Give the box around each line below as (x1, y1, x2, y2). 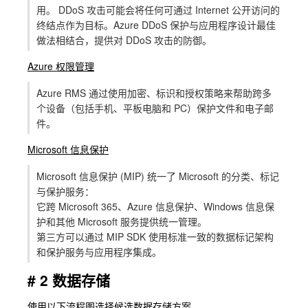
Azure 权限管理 (27, 58, 94, 73)
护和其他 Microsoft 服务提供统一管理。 (36, 214, 207, 228)
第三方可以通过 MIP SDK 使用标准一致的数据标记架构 (36, 229, 274, 243)
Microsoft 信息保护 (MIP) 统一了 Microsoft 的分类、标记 (36, 168, 279, 183)
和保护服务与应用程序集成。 (36, 244, 162, 258)
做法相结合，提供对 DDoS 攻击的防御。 (36, 32, 212, 47)
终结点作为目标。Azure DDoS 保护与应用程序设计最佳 (36, 17, 276, 32)
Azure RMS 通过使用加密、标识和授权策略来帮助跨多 (36, 85, 272, 100)
